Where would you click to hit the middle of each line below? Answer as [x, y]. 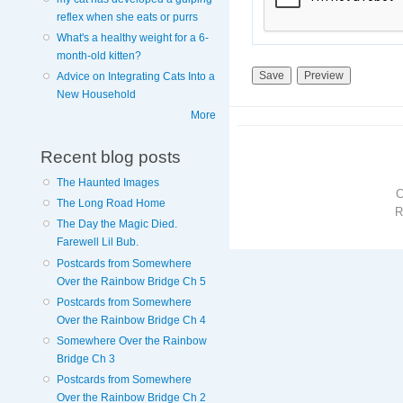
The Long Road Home [111, 204]
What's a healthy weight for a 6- [132, 38]
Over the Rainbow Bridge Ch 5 [131, 281]
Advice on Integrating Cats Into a [135, 77]
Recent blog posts [110, 157]
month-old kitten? [99, 56]
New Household [96, 95]
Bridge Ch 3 [85, 358]
